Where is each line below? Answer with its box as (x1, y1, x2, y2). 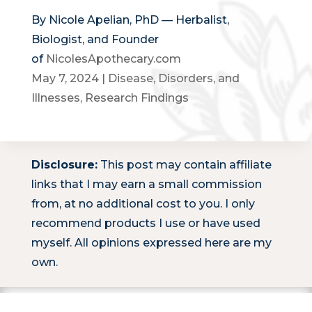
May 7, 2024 (31, 71, 99, 85)
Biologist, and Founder (31, 32, 159, 46)
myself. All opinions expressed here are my (31, 236, 272, 250)
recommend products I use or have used (31, 217, 260, 231)
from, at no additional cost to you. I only (31, 197, 255, 211)
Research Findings (84, 91, 189, 104)
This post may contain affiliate (97, 158, 272, 172)
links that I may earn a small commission (31, 178, 262, 192)
